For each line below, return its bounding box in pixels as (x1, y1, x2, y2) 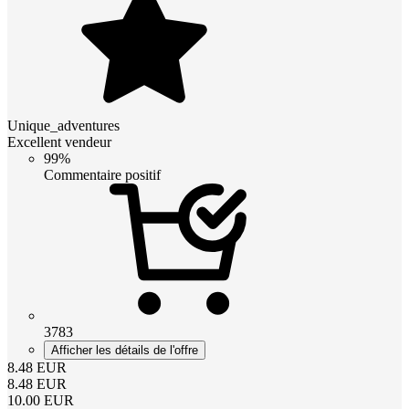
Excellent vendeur (7, 134, 111, 151)
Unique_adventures (7, 118, 120, 134)
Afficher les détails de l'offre (51, 343, 198, 358)
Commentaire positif (44, 167, 161, 184)
